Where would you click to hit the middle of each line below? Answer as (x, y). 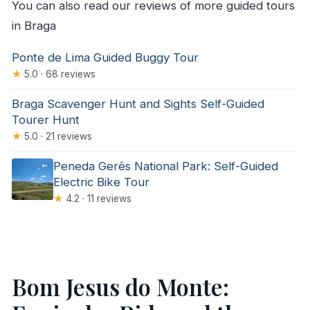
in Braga (34, 25)
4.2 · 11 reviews (98, 199)
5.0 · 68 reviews (58, 74)
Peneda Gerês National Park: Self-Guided (166, 166)
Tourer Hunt (45, 120)
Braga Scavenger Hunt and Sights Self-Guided (138, 104)
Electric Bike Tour (102, 182)
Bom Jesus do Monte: (120, 287)
